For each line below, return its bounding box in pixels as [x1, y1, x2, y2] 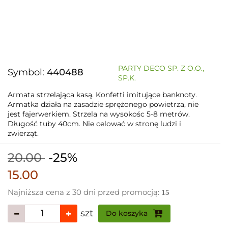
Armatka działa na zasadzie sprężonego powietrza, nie [8, 99, 198, 109]
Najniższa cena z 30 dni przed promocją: [8, 187, 161, 197]
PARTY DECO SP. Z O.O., [118, 63, 204, 73]
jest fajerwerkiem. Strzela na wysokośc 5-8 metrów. [8, 109, 190, 119]
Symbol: [8, 66, 47, 78]
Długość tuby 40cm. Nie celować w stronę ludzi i [8, 119, 181, 128]
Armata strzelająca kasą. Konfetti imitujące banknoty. [8, 90, 197, 99]
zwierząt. [8, 128, 39, 138]
